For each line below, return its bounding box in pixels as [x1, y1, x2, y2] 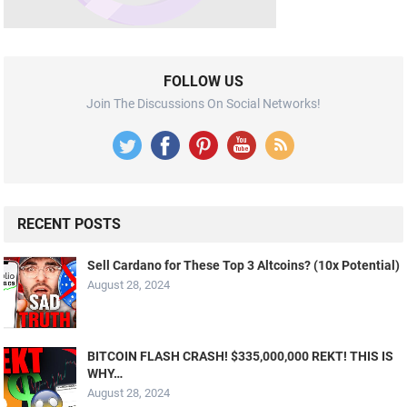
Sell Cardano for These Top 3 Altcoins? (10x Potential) [87, 258, 401, 273]
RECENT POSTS [17, 215, 122, 233]
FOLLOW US [164, 73, 243, 91]
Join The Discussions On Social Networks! [86, 96, 321, 112]
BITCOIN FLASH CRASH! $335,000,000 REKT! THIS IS [87, 349, 394, 364]
